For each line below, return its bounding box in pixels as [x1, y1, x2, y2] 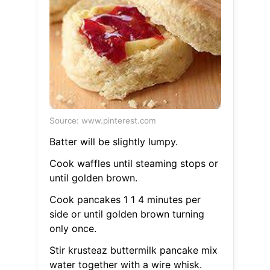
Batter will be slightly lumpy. [49, 136, 178, 148]
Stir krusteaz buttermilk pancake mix [49, 244, 218, 257]
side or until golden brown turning [49, 208, 204, 221]
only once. [49, 222, 96, 235]
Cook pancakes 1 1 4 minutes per [49, 193, 201, 206]
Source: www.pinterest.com [49, 116, 156, 126]
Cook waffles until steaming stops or [49, 157, 218, 170]
